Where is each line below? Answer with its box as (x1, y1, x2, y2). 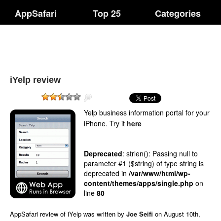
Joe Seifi (126, 209, 153, 219)
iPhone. (84, 118, 110, 128)
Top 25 (93, 7, 121, 20)
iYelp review (10, 75, 61, 85)
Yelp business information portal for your (84, 108, 210, 117)
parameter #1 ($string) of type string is (84, 158, 204, 168)
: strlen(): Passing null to (122, 148, 198, 158)
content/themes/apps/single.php (84, 178, 193, 188)
